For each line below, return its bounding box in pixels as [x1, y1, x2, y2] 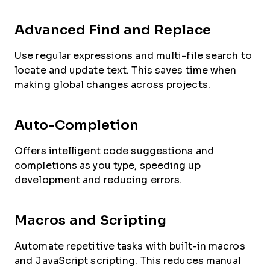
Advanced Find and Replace [14, 22, 211, 37]
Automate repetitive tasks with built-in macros [14, 240, 245, 251]
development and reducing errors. [14, 174, 183, 185]
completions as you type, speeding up [14, 160, 201, 171]
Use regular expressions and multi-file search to [14, 50, 252, 61]
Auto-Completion [14, 117, 139, 133]
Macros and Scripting [14, 212, 166, 228]
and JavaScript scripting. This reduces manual [14, 255, 242, 266]
